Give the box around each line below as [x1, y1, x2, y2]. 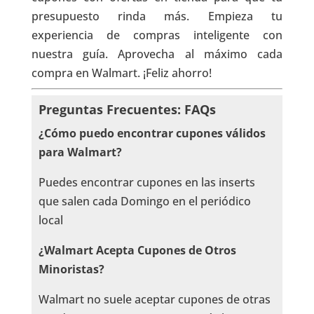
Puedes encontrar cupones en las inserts [38, 174, 255, 190]
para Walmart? [38, 144, 122, 160]
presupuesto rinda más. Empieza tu [31, 8, 283, 24]
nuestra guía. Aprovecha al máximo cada [31, 46, 283, 62]
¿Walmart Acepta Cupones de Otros [38, 242, 236, 258]
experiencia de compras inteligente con [31, 27, 283, 43]
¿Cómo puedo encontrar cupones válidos [38, 125, 266, 141]
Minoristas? [38, 261, 104, 277]
